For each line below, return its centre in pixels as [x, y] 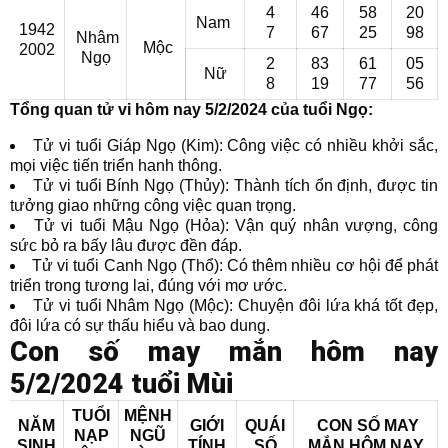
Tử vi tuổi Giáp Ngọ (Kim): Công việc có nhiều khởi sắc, [235, 145]
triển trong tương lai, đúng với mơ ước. [148, 285]
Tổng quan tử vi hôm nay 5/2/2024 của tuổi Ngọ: [191, 109]
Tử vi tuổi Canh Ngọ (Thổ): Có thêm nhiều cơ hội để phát [235, 265]
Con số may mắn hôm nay [224, 352]
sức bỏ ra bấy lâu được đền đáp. [126, 245]
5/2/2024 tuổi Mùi [121, 384]
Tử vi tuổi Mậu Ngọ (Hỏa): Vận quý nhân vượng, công [236, 225]
